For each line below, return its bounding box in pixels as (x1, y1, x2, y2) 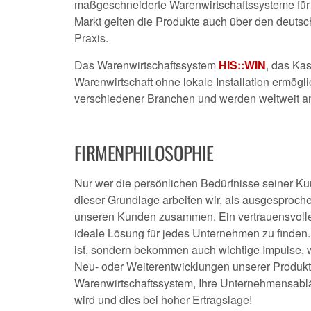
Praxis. (74, 30, 111, 46)
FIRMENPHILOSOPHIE (74, 139, 214, 167)
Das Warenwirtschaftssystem (74, 57, 219, 73)
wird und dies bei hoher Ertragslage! (74, 292, 252, 308)
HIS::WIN (219, 57, 266, 73)
